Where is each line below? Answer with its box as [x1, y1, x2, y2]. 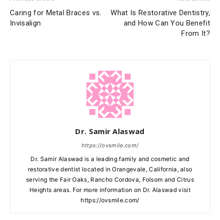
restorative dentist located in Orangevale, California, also [27, 165, 192, 173]
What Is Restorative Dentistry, [110, 8, 210, 18]
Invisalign [10, 19, 41, 28]
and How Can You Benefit [123, 19, 210, 28]
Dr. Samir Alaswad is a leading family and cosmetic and [30, 155, 190, 163]
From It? [181, 29, 210, 38]
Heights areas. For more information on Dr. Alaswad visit [29, 186, 191, 194]
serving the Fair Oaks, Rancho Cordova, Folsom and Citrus [26, 176, 194, 184]
